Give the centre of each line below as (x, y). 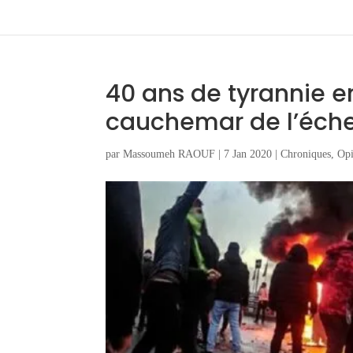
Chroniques (306, 154)
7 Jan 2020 (248, 154)
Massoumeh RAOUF (169, 154)
